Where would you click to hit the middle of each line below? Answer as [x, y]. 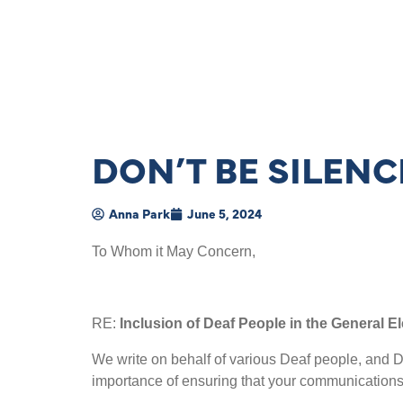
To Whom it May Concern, [174, 251]
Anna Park [139, 213]
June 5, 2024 [224, 213]
